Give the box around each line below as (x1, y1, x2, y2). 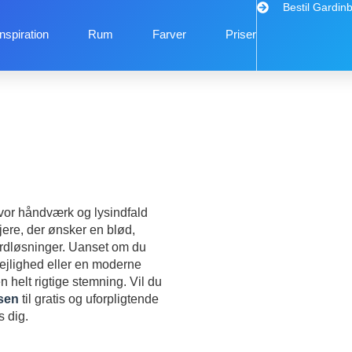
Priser (225, 27, 256, 41)
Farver (152, 27, 186, 41)
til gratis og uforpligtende (19, 292, 159, 306)
